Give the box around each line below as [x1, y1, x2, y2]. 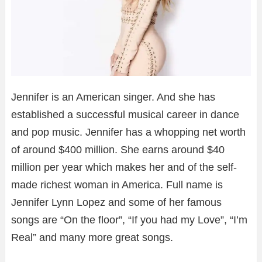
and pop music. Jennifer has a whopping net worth [11, 126, 246, 139]
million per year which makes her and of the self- [11, 161, 237, 174]
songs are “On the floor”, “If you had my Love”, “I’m [11, 214, 247, 226]
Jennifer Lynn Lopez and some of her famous [11, 196, 222, 209]
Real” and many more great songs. [11, 232, 173, 244]
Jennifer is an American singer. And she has [11, 91, 215, 104]
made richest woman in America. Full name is [11, 179, 223, 191]
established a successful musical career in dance [11, 109, 239, 121]
